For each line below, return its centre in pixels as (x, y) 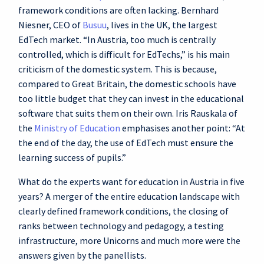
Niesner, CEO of (50, 25)
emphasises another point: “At (183, 128)
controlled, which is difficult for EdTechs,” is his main (124, 54)
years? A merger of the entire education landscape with (129, 196)
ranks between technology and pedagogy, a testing (121, 226)
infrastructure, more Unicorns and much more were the (129, 240)
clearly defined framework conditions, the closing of (123, 211)
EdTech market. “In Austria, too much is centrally (117, 39)
